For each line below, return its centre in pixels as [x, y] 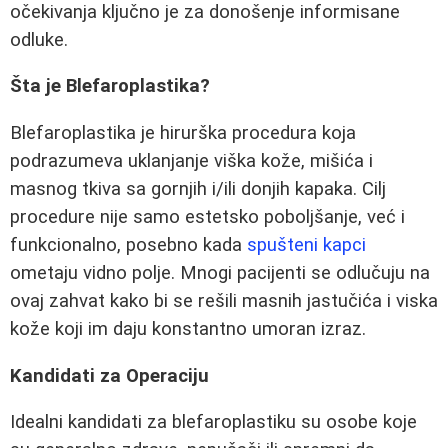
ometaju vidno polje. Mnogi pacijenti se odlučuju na [220, 273]
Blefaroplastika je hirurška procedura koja [183, 133]
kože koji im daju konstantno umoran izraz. [188, 329]
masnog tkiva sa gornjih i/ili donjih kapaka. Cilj [198, 189]
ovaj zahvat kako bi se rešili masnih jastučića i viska [224, 301]
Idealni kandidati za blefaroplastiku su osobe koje [213, 422]
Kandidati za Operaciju [109, 375]
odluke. [39, 39]
